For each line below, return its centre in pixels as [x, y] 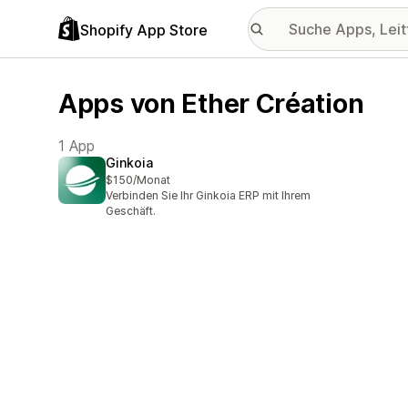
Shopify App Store [144, 30]
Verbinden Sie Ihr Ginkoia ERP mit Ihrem [208, 196]
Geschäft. [131, 211]
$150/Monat [138, 180]
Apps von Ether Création [211, 103]
